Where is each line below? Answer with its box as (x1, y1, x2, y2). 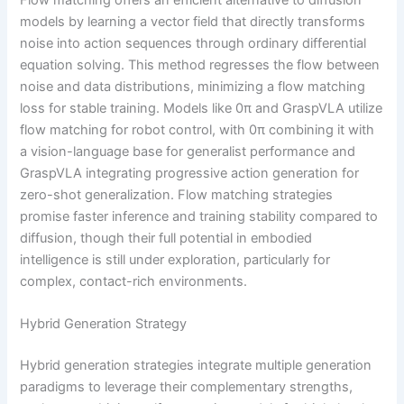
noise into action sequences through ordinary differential (20, 35, 367, 52)
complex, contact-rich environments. (20, 273, 248, 290)
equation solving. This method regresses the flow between (20, 57, 381, 74)
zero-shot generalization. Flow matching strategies (20, 187, 334, 204)
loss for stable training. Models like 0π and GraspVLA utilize (20, 100, 383, 117)
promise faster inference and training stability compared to (20, 208, 379, 225)
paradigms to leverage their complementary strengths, (20, 379, 353, 396)
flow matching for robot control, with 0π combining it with (20, 122, 375, 139)
